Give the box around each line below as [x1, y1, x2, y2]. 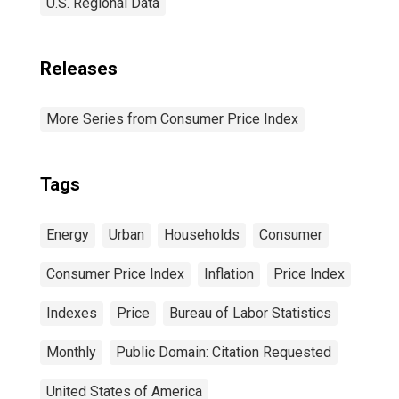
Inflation [204, 265, 254, 282]
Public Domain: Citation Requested [116, 344, 331, 361]
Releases [40, 58, 118, 79]
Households [164, 226, 240, 243]
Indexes [46, 305, 97, 322]
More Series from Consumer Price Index [46, 110, 298, 127]
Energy [46, 226, 89, 243]
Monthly [46, 344, 96, 361]
